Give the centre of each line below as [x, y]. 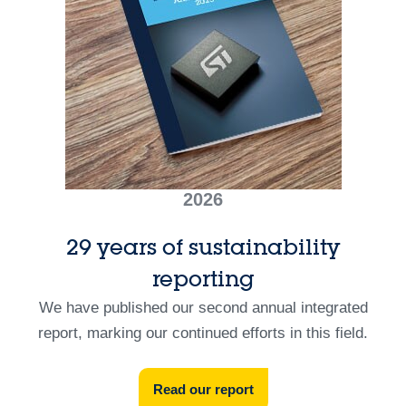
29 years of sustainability [203, 247]
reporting [203, 279]
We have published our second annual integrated [203, 307]
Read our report [203, 389]
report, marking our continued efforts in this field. [203, 333]
